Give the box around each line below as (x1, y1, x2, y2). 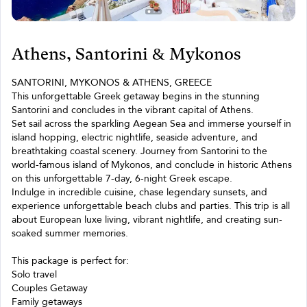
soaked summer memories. (12, 227, 128, 240)
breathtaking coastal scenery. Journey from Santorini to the (12, 145, 267, 158)
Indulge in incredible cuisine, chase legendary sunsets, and (12, 186, 267, 199)
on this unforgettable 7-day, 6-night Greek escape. (12, 172, 232, 185)
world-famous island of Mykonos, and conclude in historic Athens (12, 158, 292, 171)
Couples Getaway (12, 282, 88, 295)
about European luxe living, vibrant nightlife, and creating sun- (12, 213, 282, 226)
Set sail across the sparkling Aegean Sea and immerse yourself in (12, 117, 291, 130)
